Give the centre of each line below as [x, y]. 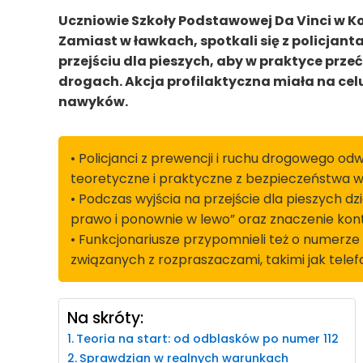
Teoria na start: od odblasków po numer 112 [207, 339]
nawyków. [93, 102]
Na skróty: [105, 318]
